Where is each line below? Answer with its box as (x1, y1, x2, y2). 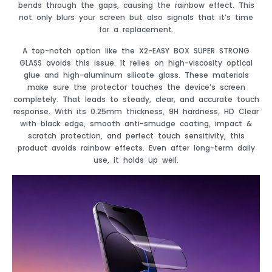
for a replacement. (98, 24, 174, 35)
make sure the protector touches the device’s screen (27, 81, 245, 92)
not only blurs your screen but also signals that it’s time (19, 12, 253, 23)
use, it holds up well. (93, 154, 178, 165)
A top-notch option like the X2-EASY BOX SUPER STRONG (22, 45, 250, 56)
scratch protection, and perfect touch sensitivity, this (27, 130, 245, 141)
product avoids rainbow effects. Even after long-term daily (17, 142, 255, 153)
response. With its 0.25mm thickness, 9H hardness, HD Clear (13, 106, 259, 117)
